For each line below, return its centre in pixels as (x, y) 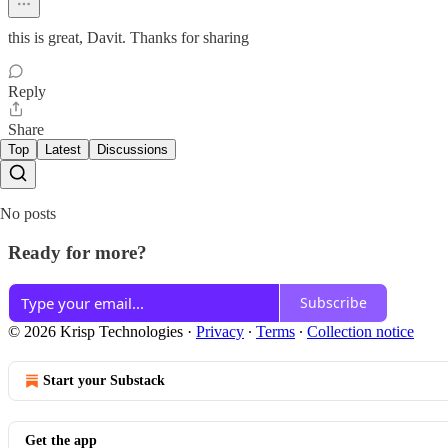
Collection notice (360, 331)
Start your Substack (104, 380)
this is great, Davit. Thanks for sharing (128, 38)
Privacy (220, 331)
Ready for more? (77, 253)
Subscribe (333, 303)
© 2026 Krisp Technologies (95, 331)
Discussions (132, 150)
